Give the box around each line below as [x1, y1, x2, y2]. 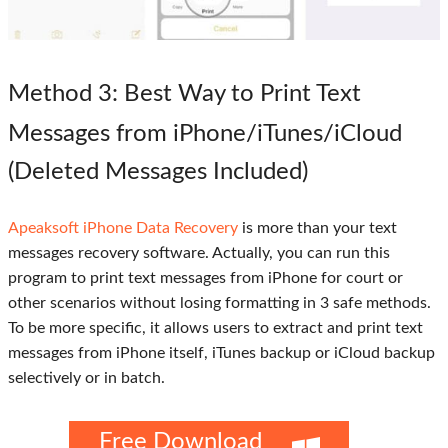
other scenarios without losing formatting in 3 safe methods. [8, 294, 431, 311]
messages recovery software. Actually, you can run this [8, 244, 390, 261]
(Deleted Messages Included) [8, 159, 308, 184]
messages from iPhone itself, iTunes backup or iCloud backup [8, 344, 435, 361]
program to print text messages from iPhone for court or [8, 269, 403, 286]
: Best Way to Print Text [112, 81, 361, 106]
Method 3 [8, 81, 112, 106]
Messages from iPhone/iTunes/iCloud [8, 121, 402, 146]
